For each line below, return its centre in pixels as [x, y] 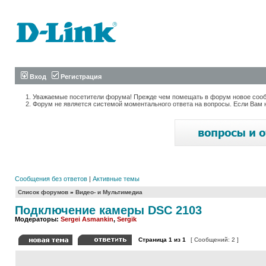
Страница [153, 240]
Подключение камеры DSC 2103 [108, 210]
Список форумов [43, 192]
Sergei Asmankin [87, 219]
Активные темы [116, 179]
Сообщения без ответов [51, 179]
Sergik [127, 219]
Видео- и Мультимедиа [109, 192]
